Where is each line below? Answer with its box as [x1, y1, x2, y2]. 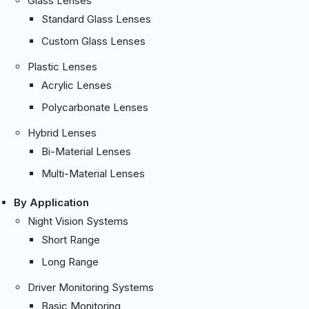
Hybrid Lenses [28, 126, 97, 139]
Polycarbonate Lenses [41, 100, 148, 114]
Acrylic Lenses [41, 78, 112, 92]
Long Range [41, 255, 99, 268]
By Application [14, 195, 89, 209]
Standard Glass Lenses [41, 12, 151, 26]
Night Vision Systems [28, 214, 128, 228]
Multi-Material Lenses [41, 166, 145, 180]
